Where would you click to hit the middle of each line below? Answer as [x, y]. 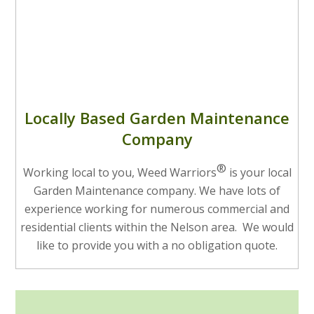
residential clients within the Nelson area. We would [157, 227]
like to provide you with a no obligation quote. [157, 246]
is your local [259, 173]
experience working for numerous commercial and [157, 209]
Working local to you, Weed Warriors [120, 173]
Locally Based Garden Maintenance [157, 118]
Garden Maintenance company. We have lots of [157, 191]
